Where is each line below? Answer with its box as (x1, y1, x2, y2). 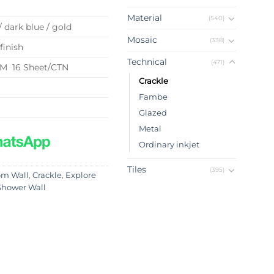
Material (127, 12, 162, 24)
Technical (127, 56, 167, 68)
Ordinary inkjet (138, 139, 199, 150)
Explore (65, 171, 96, 180)
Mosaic (127, 34, 157, 46)
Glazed (138, 108, 167, 118)
